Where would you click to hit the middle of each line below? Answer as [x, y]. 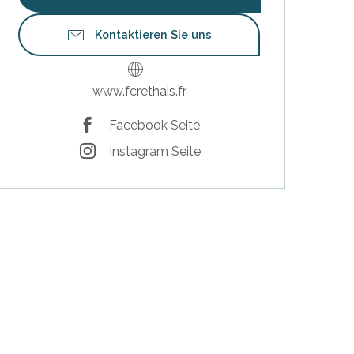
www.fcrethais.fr [139, 92]
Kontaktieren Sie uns [153, 35]
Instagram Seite [154, 151]
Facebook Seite [154, 125]
